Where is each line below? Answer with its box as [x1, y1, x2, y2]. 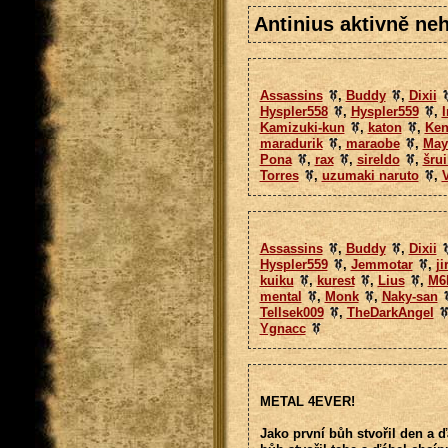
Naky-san [381, 289, 438, 304]
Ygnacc [259, 321, 306, 336]
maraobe [345, 136, 400, 151]
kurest [316, 273, 355, 288]
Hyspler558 [259, 104, 328, 119]
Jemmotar [350, 257, 413, 272]
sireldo [356, 152, 400, 167]
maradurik [259, 136, 323, 151]
